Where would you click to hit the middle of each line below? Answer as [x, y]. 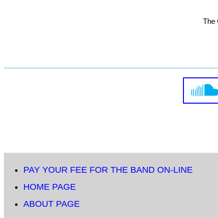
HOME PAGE [50, 187]
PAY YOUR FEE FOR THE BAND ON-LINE [108, 170]
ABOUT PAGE [52, 204]
